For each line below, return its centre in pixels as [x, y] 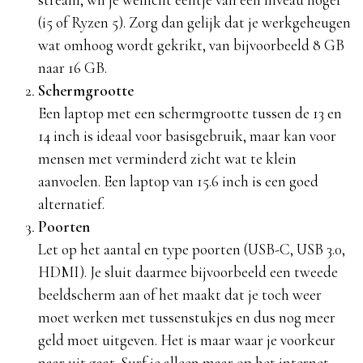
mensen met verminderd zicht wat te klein [167, 159]
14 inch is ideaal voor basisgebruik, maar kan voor [187, 136]
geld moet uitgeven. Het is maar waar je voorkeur [186, 340]
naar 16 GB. [72, 68]
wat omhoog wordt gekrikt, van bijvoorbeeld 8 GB [191, 45]
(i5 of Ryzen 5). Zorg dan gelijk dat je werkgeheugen [194, 23]
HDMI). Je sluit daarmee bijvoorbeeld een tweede [188, 272]
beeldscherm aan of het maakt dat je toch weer [179, 295]
